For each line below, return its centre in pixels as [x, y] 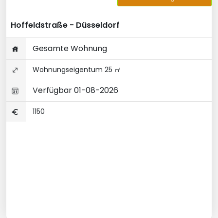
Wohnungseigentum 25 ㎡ [76, 70]
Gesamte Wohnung [69, 48]
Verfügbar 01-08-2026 [74, 90]
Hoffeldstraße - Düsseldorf [65, 25]
